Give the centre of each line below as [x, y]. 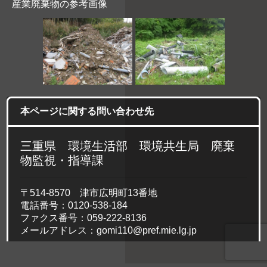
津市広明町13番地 [119, 193]
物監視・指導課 [62, 161]
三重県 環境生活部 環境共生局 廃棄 [128, 146]
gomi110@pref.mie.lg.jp [147, 231]
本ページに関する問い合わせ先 [87, 111]
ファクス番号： [54, 218]
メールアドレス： [59, 231]
